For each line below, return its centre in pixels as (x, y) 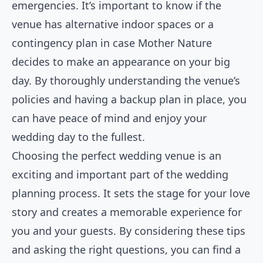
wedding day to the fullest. (78, 137)
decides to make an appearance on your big (121, 62)
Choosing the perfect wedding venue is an (117, 156)
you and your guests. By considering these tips (129, 231)
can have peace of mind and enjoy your (109, 118)
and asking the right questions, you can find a (126, 250)
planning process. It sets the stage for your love (131, 193)
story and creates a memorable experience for (127, 212)
